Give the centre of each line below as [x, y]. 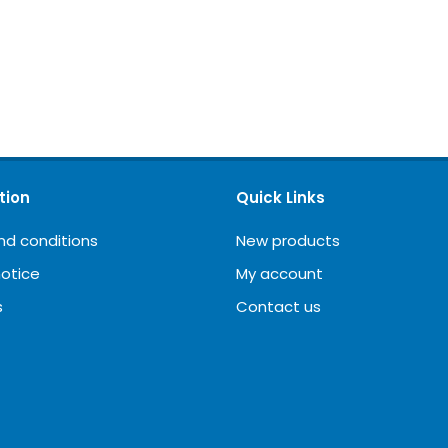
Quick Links [280, 197]
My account [279, 273]
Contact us [278, 306]
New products [288, 240]
